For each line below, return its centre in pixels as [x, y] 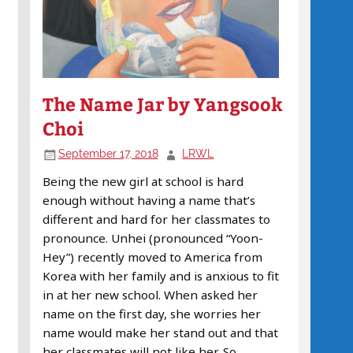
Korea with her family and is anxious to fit [160, 276]
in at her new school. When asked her [150, 295]
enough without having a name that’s [149, 201]
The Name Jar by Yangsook [162, 104]
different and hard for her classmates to [156, 219]
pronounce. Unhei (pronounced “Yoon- [152, 238]
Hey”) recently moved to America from [152, 257]
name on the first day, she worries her [151, 314]
